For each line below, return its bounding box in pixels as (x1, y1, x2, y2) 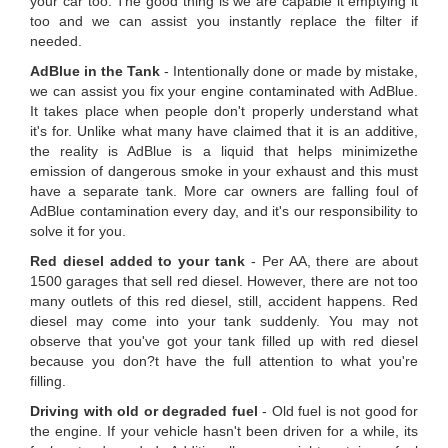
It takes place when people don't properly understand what (30, 103, 418, 120)
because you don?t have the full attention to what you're (30, 353, 418, 370)
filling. (30, 373, 66, 390)
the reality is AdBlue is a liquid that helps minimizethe (30, 143, 418, 160)
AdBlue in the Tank (30, 63, 160, 80)
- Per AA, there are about (245, 253, 419, 270)
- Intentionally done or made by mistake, (160, 63, 418, 80)
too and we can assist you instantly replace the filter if (30, 13, 418, 30)
